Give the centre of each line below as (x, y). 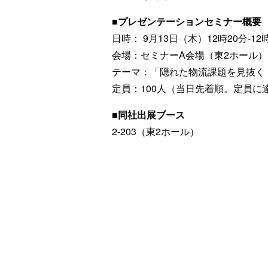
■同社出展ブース (148, 115)
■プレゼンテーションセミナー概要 (187, 21)
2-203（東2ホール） (156, 131)
